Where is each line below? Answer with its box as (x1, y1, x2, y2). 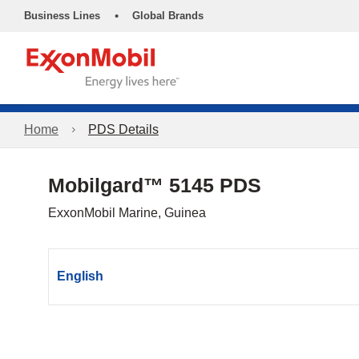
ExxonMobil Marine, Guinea (48, 206, 206, 220)
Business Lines (24, 10, 100, 22)
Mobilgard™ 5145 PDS (48, 174, 261, 196)
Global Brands (132, 10, 204, 22)
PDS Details (87, 123, 159, 136)
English (57, 269, 103, 283)
